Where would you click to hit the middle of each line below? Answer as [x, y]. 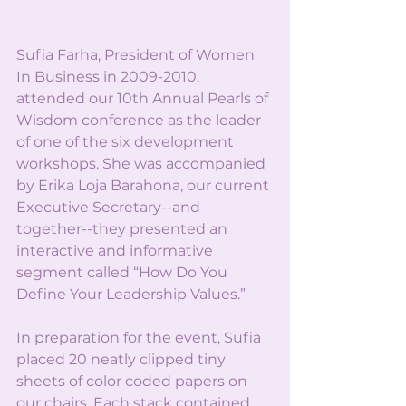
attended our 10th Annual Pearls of [144, 99]
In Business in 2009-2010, [110, 77]
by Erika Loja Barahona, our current [145, 186]
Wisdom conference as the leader [140, 121]
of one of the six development [127, 142]
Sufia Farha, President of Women [137, 55]
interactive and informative [116, 251]
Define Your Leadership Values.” [131, 295]
